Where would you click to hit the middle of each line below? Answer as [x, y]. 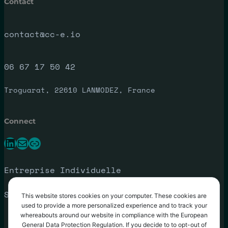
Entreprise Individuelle [63, 170]
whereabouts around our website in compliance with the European [114, 215]
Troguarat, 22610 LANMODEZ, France [80, 90]
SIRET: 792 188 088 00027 [65, 195]
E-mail [20, 143]
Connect [20, 121]
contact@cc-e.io [42, 34]
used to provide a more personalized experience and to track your [114, 205]
